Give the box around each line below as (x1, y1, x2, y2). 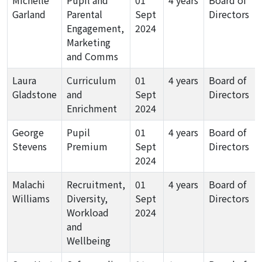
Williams (12, 191, 50, 206)
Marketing (67, 35, 111, 50)
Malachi (12, 177, 45, 192)
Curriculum (67, 73, 116, 88)
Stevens (12, 139, 47, 154)
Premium (67, 139, 108, 154)
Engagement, (67, 21, 124, 36)
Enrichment (67, 101, 119, 116)
